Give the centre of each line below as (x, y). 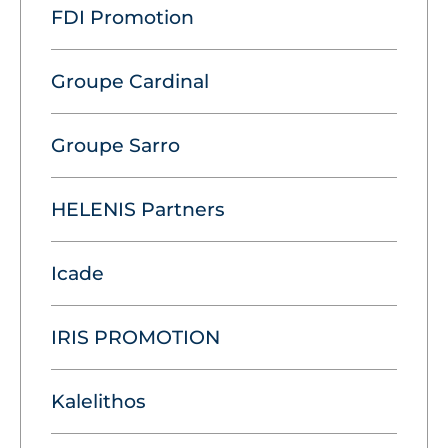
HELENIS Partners (138, 209)
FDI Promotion (122, 17)
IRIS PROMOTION (135, 337)
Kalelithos (98, 401)
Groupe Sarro (115, 145)
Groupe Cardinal (130, 81)
